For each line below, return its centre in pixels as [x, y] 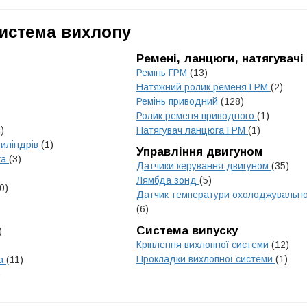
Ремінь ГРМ [163, 73]
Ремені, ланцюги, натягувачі [220, 59]
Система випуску [187, 231]
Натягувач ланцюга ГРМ [192, 130]
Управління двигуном [200, 152]
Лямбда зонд [168, 180]
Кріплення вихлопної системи [204, 245]
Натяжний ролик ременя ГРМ [204, 87]
